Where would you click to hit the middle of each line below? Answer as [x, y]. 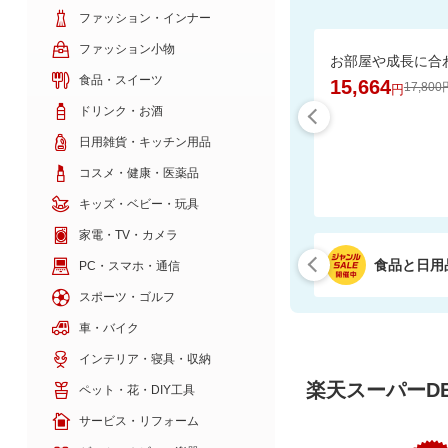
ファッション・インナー [144, 17]
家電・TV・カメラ [128, 234]
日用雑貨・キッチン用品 [144, 141]
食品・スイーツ [120, 79]
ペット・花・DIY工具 [136, 389]
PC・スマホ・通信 [129, 265]
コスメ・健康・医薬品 [138, 172]
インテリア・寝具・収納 [144, 358]
